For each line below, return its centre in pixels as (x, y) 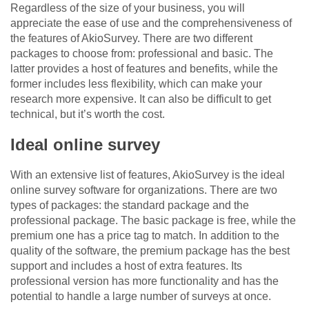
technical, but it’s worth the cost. (88, 114)
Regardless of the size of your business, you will (128, 8)
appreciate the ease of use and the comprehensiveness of (151, 23)
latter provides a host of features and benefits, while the (144, 69)
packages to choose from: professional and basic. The (142, 54)
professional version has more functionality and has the (144, 281)
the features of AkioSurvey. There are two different (131, 39)
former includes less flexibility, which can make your (136, 84)
